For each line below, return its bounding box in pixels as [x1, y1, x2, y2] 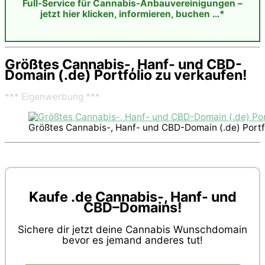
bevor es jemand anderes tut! [62, 233, 203, 246]
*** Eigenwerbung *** [5, 91, 100, 103]
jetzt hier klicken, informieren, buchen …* [40, 8, 225, 20]
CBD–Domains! [83, 198, 182, 216]
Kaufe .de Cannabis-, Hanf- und [28, 188, 237, 205]
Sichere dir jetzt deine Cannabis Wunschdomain [18, 222, 247, 235]
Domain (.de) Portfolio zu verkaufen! [5, 66, 247, 83]
